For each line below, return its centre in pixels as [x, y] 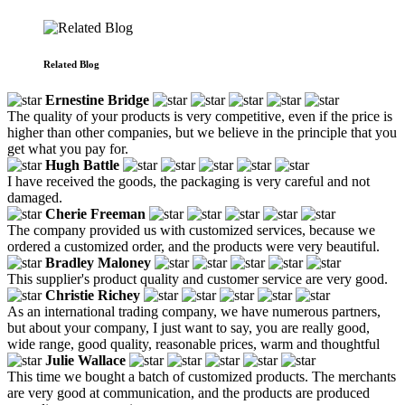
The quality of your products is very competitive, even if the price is [200, 116]
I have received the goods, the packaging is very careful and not [188, 181]
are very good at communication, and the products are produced [188, 392]
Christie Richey [93, 295]
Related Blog [71, 64]
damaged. [35, 197]
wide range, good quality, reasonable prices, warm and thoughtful [193, 344]
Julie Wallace [85, 360]
